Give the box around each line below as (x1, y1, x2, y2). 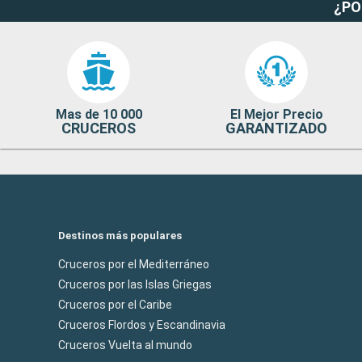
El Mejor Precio (229, 106, 323, 122)
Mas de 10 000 (55, 106, 142, 122)
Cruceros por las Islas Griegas (58, 277, 212, 291)
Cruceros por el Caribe (58, 297, 172, 311)
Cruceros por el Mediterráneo (58, 257, 209, 271)
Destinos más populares (58, 229, 182, 242)
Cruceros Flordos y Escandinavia (58, 318, 225, 331)
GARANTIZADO (225, 119, 328, 137)
